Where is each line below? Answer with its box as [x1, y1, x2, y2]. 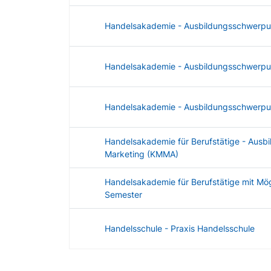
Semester [104, 189, 142, 200]
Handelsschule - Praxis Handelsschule [104, 223, 255, 234]
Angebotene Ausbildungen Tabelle [68, 250, 204, 261]
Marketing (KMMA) [104, 149, 178, 160]
